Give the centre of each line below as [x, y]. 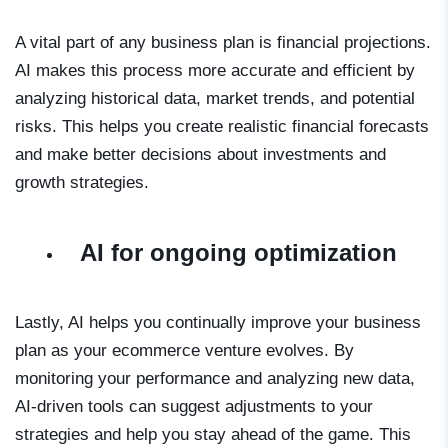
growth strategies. [82, 182]
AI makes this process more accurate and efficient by [215, 70]
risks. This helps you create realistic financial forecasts [222, 126]
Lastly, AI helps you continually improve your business [218, 322]
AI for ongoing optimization [238, 252]
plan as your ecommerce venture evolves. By [184, 350]
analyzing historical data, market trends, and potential [215, 98]
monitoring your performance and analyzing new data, [215, 378]
